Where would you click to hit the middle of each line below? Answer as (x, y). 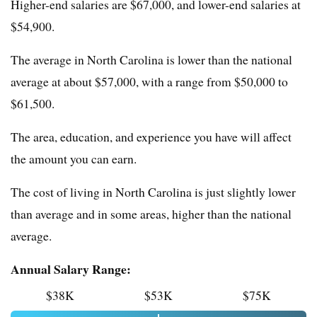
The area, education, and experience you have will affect (151, 137)
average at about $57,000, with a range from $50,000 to (149, 82)
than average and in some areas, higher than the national (151, 214)
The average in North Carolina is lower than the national (151, 60)
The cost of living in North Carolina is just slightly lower (153, 192)
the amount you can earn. (74, 159)
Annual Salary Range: (71, 269)
